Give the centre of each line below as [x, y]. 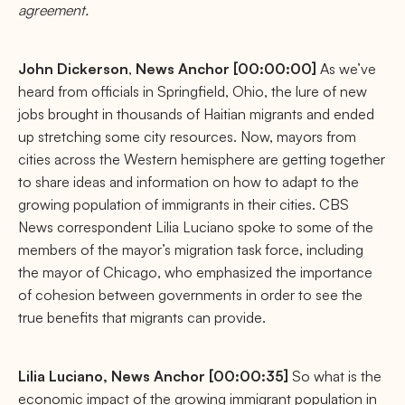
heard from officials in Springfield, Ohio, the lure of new [193, 91]
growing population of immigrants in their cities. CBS [184, 204]
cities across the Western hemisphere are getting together [202, 159]
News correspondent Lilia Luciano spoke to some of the [196, 227]
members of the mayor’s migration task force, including [191, 250]
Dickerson [93, 69]
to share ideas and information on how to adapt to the [188, 182]
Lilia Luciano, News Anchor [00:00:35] [153, 376]
